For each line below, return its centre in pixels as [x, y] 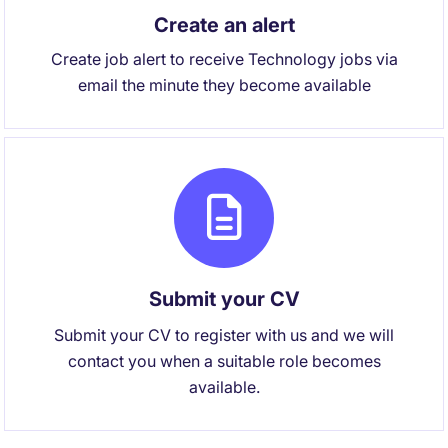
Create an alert [224, 25]
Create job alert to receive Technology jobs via [224, 59]
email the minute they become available [224, 85]
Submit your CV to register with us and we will [224, 335]
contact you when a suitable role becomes [224, 361]
